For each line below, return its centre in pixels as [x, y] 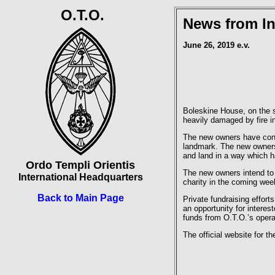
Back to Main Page [80, 198]
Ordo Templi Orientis [80, 165]
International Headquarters [80, 177]
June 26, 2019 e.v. [216, 45]
